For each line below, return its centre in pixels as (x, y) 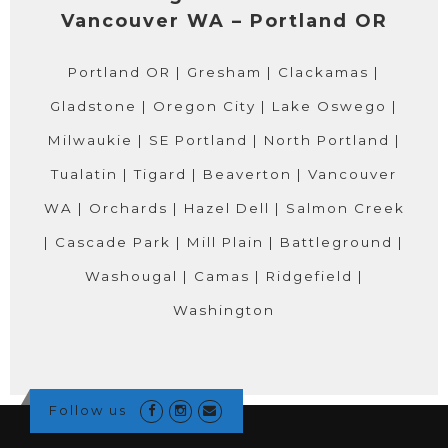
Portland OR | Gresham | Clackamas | (224, 72)
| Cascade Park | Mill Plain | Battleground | (224, 242)
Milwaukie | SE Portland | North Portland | (224, 140)
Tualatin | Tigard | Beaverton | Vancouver (224, 174)
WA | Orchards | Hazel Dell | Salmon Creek (224, 208)
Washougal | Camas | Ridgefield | (224, 276)
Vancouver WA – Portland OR (224, 21)
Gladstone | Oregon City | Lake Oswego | (224, 106)
